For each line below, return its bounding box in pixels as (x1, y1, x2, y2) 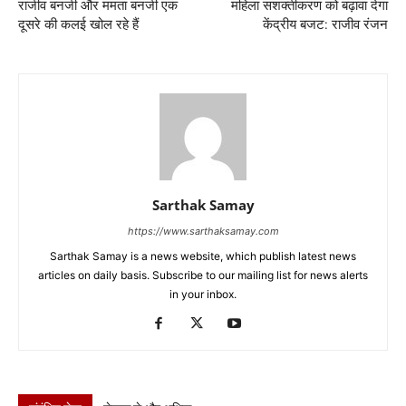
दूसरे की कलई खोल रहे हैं (18, 15, 139, 33)
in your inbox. (169, 286, 237, 301)
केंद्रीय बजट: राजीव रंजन (263, 15, 388, 33)
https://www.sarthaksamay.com (127, 224, 279, 237)
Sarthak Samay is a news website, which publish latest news (50, 248, 356, 263)
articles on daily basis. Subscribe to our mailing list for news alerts (38, 267, 368, 282)
